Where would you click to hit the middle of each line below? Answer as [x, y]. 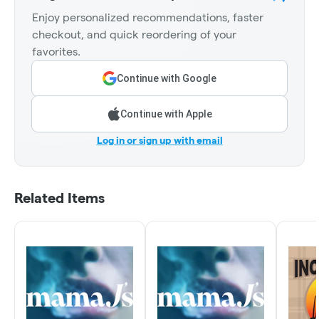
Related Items [59, 198]
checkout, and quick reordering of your [134, 35]
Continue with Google [167, 79]
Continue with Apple [166, 114]
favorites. [56, 52]
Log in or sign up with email [159, 141]
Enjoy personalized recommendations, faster [148, 18]
